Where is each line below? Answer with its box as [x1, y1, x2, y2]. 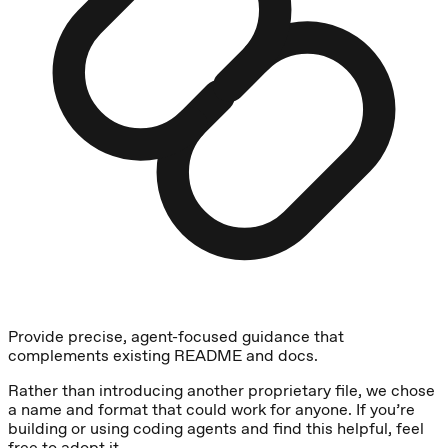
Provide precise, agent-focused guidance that [8, 326, 344, 346]
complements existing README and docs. [8, 345, 318, 365]
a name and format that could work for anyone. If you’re [8, 399, 415, 419]
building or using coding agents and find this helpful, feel [8, 418, 424, 438]
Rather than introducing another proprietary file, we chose [8, 380, 435, 400]
